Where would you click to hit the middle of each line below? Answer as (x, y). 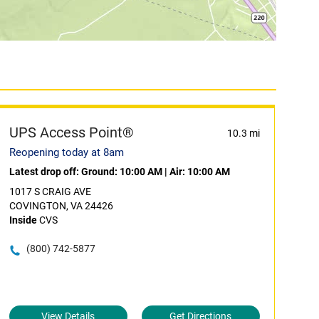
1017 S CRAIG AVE (50, 192)
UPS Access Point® (71, 132)
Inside (23, 220)
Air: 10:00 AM (199, 172)
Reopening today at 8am (66, 152)
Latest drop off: (45, 172)
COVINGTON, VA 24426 (61, 206)
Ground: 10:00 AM (121, 172)
